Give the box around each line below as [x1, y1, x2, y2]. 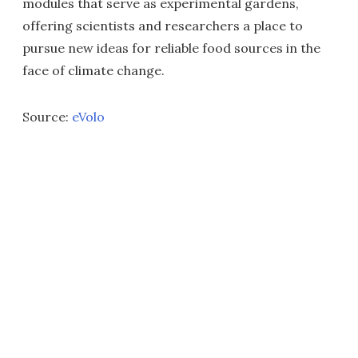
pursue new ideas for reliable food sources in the [22, 39, 320, 56]
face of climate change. [22, 62, 165, 78]
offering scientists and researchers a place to [22, 17, 303, 34]
